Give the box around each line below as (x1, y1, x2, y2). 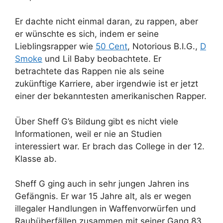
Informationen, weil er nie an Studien (15, 128, 162, 139)
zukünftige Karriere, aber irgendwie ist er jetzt (15, 79, 198, 89)
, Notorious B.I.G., (127, 41, 200, 52)
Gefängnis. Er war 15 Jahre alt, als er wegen (15, 191, 191, 202)
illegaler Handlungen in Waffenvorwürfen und (15, 204, 196, 214)
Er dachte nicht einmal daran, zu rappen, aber (15, 16, 198, 27)
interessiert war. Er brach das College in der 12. (15, 141, 205, 151)
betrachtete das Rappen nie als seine (15, 66, 164, 77)
